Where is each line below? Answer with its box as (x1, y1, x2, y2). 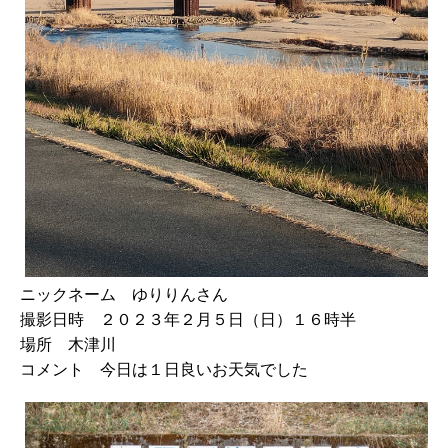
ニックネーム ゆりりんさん (20, 283, 228, 306)
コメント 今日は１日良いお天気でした (20, 358, 308, 381)
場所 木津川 (20, 333, 116, 356)
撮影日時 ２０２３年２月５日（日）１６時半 (20, 308, 356, 331)
